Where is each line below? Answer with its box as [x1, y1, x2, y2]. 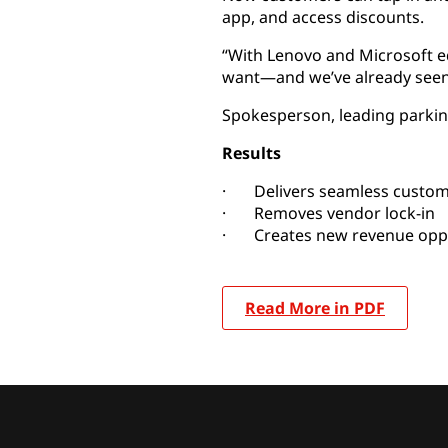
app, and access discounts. [222, 6, 424, 28]
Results [222, 142, 281, 164]
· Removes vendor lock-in [222, 202, 435, 224]
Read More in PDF [245, 297, 385, 319]
